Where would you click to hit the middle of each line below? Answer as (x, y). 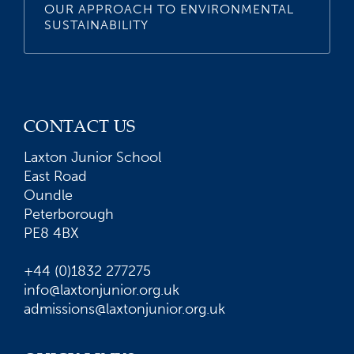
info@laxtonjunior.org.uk (102, 290)
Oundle (48, 195)
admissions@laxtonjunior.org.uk (124, 309)
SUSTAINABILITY (96, 24)
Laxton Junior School (92, 157)
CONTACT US (80, 124)
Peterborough (69, 214)
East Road (55, 176)
